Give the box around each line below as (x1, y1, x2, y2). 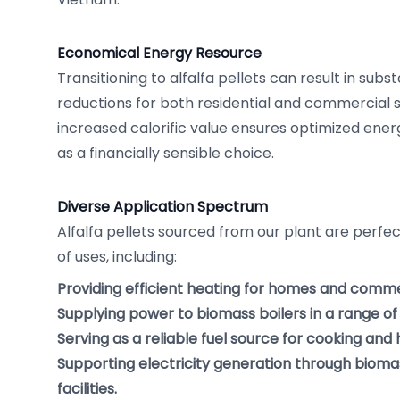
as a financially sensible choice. (57, 143, 274, 163)
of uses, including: (57, 246, 177, 267)
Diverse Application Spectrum (57, 196, 268, 217)
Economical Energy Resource (57, 43, 262, 63)
